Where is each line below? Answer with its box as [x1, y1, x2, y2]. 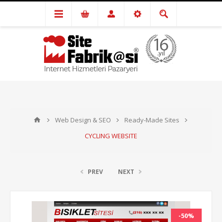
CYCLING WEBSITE [85, 131, 137, 140]
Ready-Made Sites [124, 115, 179, 124]
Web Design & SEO [55, 115, 111, 124]
